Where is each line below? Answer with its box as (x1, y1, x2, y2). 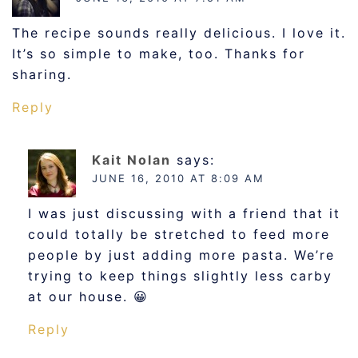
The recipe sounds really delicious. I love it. (12, 25, 346, 42)
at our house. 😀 (28, 288, 149, 305)
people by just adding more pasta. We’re (28, 247, 335, 264)
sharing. (12, 66, 72, 83)
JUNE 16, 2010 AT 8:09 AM (92, 172, 265, 185)
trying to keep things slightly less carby (28, 268, 332, 284)
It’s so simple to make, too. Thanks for (12, 46, 305, 62)
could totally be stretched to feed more (28, 226, 330, 243)
